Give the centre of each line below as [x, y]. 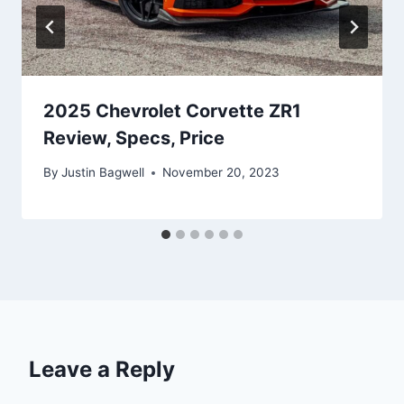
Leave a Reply [102, 370]
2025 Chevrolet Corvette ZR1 [172, 110]
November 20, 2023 [221, 173]
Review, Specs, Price [134, 138]
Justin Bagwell [103, 173]
